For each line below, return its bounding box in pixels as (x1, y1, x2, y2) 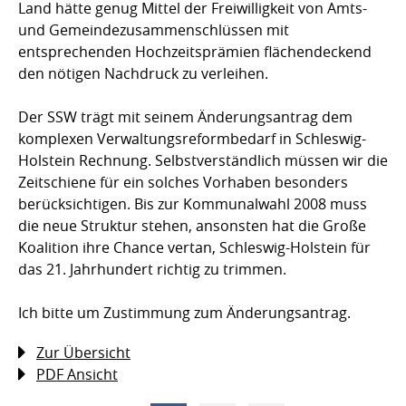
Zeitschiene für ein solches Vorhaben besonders (18, 172, 348, 193)
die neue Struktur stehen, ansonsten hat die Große (18, 216, 366, 237)
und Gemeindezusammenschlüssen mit (18, 20, 289, 41)
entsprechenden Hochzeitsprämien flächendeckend (18, 42, 372, 63)
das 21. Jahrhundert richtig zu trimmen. (18, 259, 286, 280)
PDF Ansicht (36, 364, 118, 385)
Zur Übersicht (36, 343, 130, 363)
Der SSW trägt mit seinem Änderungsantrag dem (18, 107, 353, 128)
